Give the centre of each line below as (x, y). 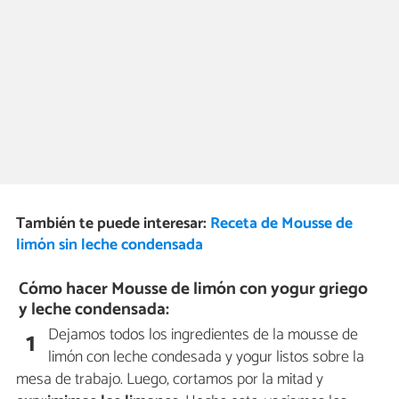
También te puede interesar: (113, 224)
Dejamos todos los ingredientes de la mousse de (204, 335)
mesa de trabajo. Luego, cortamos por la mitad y (170, 380)
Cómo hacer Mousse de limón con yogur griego (194, 289)
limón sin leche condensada (109, 246)
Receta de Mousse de (281, 224)
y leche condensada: (94, 310)
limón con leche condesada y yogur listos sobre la (207, 358)
